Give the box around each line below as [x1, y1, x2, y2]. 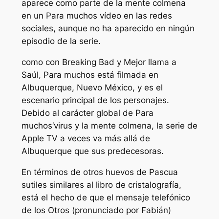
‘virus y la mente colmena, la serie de [52, 121, 197, 131]
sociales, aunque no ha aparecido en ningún [21, 23, 195, 34]
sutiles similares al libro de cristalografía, [21, 179, 181, 190]
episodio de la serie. [21, 36, 101, 46]
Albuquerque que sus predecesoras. [21, 146, 164, 156]
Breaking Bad [62, 57, 114, 67]
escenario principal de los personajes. [21, 95, 169, 106]
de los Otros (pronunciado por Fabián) [21, 205, 171, 215]
